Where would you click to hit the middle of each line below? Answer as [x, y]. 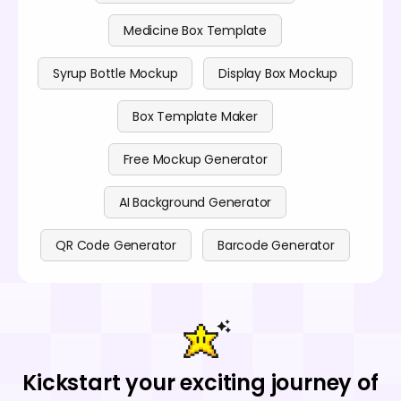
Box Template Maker [195, 116]
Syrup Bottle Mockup [115, 73]
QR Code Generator [116, 245]
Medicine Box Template [195, 30]
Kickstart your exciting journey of [200, 382]
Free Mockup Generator [195, 159]
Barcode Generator [276, 245]
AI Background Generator [195, 202]
